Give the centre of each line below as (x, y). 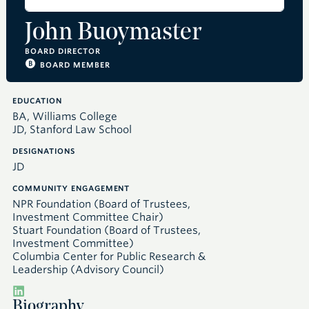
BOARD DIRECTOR (63, 51)
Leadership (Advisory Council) (88, 270)
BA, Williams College (65, 117)
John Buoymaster (113, 33)
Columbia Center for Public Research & (109, 257)
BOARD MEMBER (75, 65)
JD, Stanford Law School (72, 130)
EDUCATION (37, 101)
